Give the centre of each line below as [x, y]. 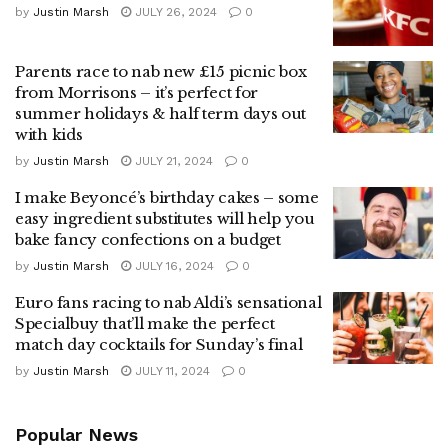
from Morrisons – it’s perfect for [137, 93]
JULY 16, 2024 [172, 266]
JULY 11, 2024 [170, 371]
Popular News [76, 435]
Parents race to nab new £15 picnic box [161, 72]
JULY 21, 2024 [172, 161]
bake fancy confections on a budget [148, 240]
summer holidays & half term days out [161, 114]
